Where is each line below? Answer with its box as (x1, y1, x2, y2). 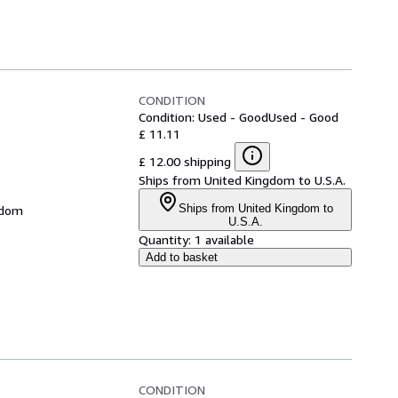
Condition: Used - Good (139, 108, 268, 124)
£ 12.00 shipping (139, 153, 231, 169)
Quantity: (139, 231, 191, 247)
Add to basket (146, 250, 218, 264)
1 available (195, 231, 254, 247)
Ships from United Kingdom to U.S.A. (139, 171, 346, 187)
